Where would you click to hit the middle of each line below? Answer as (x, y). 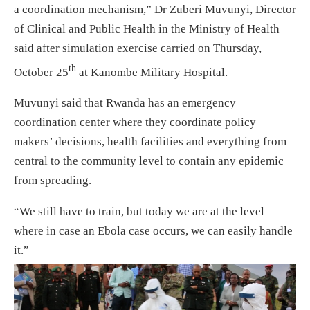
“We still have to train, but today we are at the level (139, 212)
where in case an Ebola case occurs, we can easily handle (153, 231)
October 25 (41, 72)
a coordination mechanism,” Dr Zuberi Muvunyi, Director (155, 9)
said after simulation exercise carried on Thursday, (138, 48)
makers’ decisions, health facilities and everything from (150, 142)
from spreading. (53, 181)
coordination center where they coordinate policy (135, 122)
